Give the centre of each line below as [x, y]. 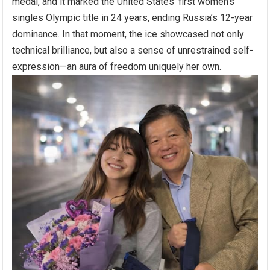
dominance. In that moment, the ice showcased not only [128, 34]
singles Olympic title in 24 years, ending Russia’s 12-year [133, 18]
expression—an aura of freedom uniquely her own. [117, 67]
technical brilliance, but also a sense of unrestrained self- [133, 51]
